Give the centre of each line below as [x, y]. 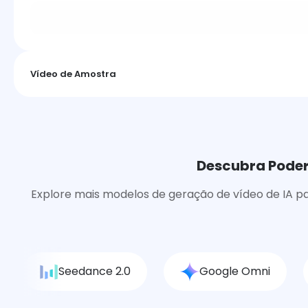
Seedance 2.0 [95, 271]
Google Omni [235, 271]
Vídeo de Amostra [73, 74]
